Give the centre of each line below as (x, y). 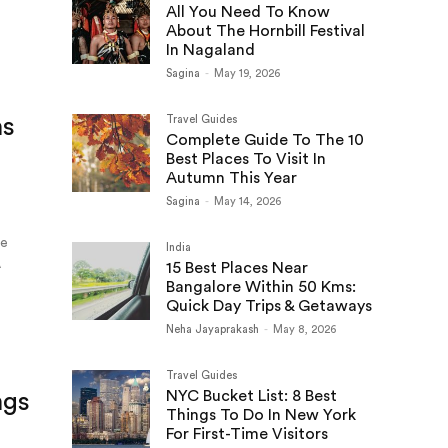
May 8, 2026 (304, 329)
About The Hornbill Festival (265, 31)
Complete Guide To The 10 (265, 140)
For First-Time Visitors (247, 434)
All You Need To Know (248, 12)
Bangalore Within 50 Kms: (261, 287)
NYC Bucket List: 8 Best (251, 396)
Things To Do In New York (261, 415)
